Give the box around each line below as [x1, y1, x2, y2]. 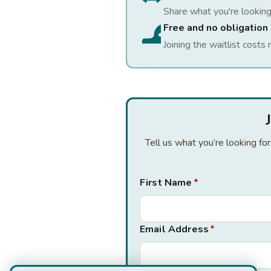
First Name [140, 176, 192, 189]
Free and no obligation [163, 21, 268, 34]
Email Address [140, 223, 209, 236]
